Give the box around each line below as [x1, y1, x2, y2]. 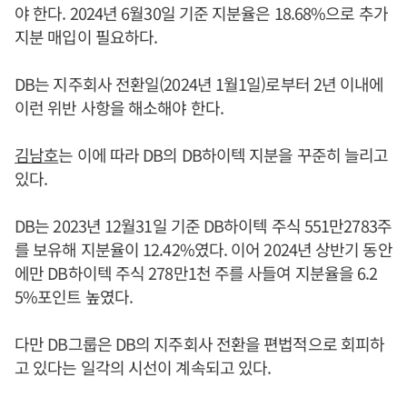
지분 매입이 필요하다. [15, 25, 158, 48]
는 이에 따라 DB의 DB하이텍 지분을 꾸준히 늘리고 [58, 143, 389, 166]
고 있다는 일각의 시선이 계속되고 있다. [15, 355, 272, 379]
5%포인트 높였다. [15, 284, 133, 308]
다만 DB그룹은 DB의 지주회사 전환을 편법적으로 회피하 [15, 332, 385, 355]
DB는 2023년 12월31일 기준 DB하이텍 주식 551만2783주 [15, 213, 392, 237]
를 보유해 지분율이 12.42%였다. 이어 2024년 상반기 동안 [15, 237, 392, 261]
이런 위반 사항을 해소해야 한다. [15, 95, 223, 119]
